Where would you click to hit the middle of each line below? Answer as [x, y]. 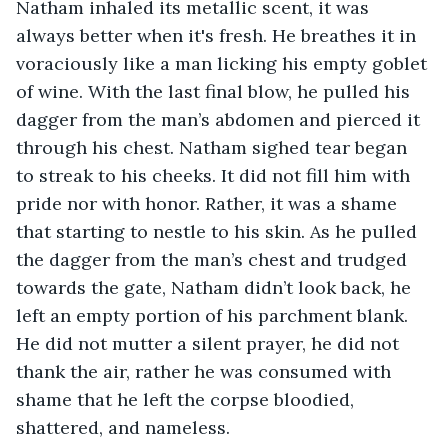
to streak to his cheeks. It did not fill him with [215, 175]
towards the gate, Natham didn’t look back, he [216, 287]
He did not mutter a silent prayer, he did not [210, 343]
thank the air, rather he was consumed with [206, 371]
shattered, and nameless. [123, 427]
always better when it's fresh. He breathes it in [218, 35]
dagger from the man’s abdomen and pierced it [220, 119]
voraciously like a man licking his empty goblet [224, 63]
